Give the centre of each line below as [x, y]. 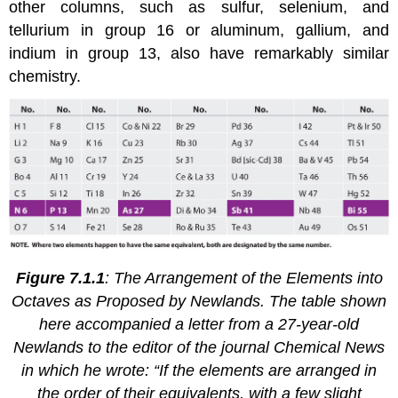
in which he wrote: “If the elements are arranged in [199, 371]
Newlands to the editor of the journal [143, 348]
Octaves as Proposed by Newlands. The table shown [199, 302]
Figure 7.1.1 [60, 279]
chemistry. [45, 76]
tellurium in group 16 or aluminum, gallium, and [199, 30]
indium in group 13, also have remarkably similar [199, 53]
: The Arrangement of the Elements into [243, 279]
